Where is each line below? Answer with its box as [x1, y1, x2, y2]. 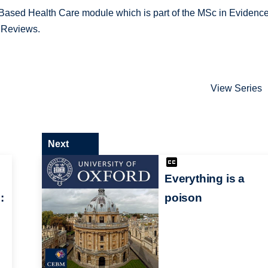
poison [164, 191, 202, 204]
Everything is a [164, 172, 245, 185]
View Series [211, 83, 263, 94]
